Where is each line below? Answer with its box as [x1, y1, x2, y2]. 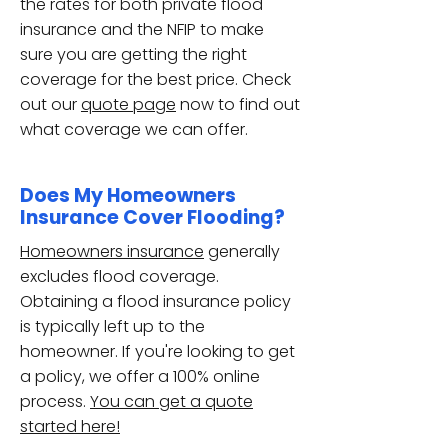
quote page [81, 93, 176, 116]
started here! [20, 415, 120, 438]
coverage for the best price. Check [20, 68, 291, 91]
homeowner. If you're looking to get [20, 340, 295, 363]
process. [20, 390, 90, 413]
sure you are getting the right [20, 43, 247, 66]
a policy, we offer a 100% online [20, 365, 260, 388]
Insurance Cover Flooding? [20, 204, 285, 231]
